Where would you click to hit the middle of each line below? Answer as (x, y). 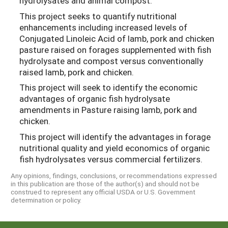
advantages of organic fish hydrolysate (95, 99)
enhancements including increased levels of (103, 27)
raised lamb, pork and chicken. (77, 72)
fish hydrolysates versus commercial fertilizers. (111, 159)
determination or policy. (46, 200)
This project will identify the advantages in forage (115, 136)
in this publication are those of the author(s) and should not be (105, 184)
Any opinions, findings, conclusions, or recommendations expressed (114, 176)
